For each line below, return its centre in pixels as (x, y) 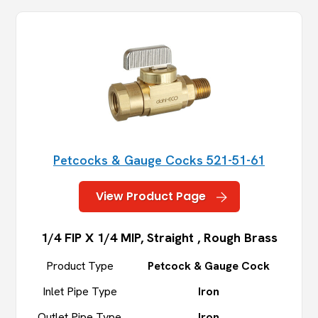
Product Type (79, 266)
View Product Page (150, 197)
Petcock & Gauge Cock (209, 266)
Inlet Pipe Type (79, 292)
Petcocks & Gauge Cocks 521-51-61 (159, 160)
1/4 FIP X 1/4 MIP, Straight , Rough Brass (159, 238)
